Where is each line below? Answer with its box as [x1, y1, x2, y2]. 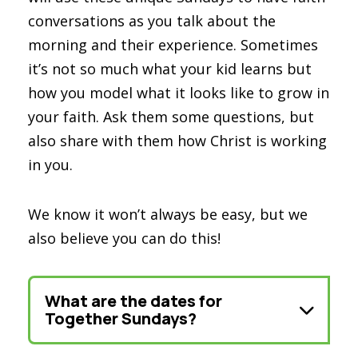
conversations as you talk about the [28, 10, 276, 30]
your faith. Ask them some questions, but [28, 106, 314, 126]
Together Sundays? [45, 307, 197, 329]
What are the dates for [45, 289, 222, 312]
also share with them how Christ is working [28, 130, 327, 150]
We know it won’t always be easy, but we [28, 204, 308, 224]
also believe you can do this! [28, 228, 221, 248]
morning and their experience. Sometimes [28, 34, 318, 54]
